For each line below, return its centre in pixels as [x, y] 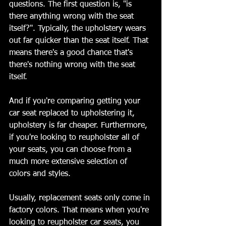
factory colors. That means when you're [80, 211]
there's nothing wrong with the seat [73, 65]
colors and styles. [41, 174]
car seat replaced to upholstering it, [73, 114]
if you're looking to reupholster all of [75, 138]
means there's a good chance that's [72, 53]
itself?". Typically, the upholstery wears [79, 29]
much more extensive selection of [69, 162]
